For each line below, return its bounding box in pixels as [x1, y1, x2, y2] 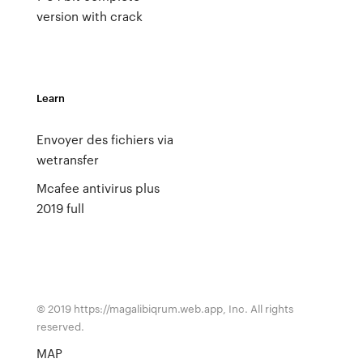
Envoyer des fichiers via [36, 130, 173, 148]
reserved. [36, 318, 84, 334]
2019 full [36, 199, 84, 217]
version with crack [36, 7, 143, 25]
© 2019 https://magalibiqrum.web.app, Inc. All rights [36, 301, 293, 316]
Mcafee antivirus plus [36, 179, 160, 197]
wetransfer [36, 151, 99, 169]
